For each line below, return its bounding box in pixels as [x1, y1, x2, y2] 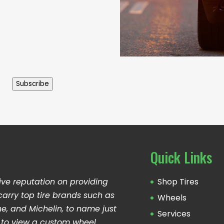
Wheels [157, 192, 187, 204]
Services [157, 208, 191, 220]
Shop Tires [157, 176, 199, 188]
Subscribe [16, 78, 49, 88]
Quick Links [150, 147, 212, 168]
